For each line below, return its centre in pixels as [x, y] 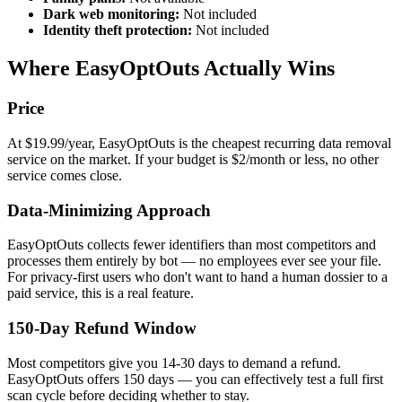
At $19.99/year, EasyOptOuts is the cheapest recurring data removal [199, 143]
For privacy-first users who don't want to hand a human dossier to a [197, 277]
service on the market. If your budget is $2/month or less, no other [193, 159]
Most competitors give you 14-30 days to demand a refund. [174, 363]
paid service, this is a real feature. [100, 293]
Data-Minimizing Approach [109, 210]
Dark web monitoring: [111, 14]
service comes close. [65, 175]
